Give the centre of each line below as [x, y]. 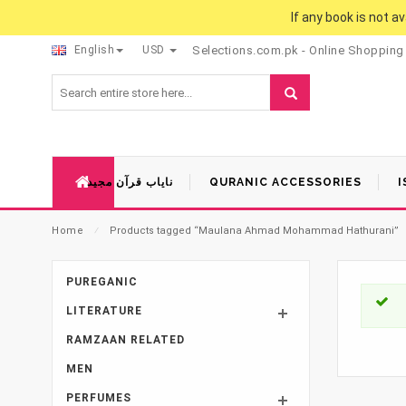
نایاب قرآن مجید [130, 182]
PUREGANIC [102, 281]
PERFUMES [99, 397]
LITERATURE [104, 310]
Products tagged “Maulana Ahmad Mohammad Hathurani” [254, 230]
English [92, 50]
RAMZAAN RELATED [126, 339]
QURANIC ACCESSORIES [285, 182]
